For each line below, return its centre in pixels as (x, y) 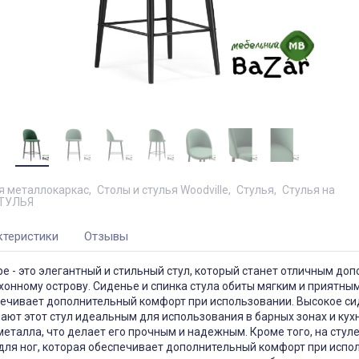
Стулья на (308, 190)
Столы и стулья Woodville (162, 190)
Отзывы (106, 237)
